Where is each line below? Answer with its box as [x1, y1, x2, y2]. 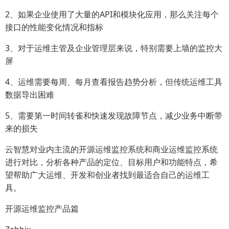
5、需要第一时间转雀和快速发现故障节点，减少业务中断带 [5, 110, 222, 121]
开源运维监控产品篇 [5, 203, 79, 214]
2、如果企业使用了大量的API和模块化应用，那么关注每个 [5, 9, 219, 20]
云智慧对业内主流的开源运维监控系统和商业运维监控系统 [5, 144, 218, 155]
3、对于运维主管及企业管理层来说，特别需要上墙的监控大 [5, 42, 222, 54]
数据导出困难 [5, 89, 54, 100]
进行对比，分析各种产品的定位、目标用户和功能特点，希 [5, 156, 218, 168]
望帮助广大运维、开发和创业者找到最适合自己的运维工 [5, 169, 210, 180]
